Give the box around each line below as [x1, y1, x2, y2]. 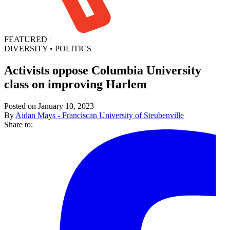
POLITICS [55, 44, 91, 53]
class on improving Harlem [4, 77, 147, 91]
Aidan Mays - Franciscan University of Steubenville [15, 110, 184, 120]
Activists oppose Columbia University [4, 63, 201, 77]
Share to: [4, 120, 33, 129]
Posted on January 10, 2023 [4, 101, 94, 110]
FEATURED [4, 34, 47, 44]
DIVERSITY [4, 44, 48, 53]
